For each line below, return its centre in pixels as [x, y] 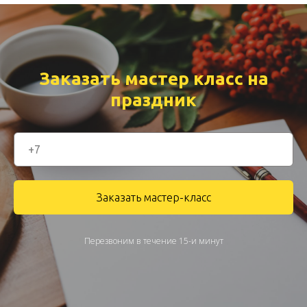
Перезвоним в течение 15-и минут [153, 241]
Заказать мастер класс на [153, 78]
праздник [153, 100]
